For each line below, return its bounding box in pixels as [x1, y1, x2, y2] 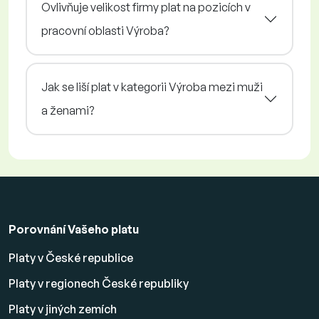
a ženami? [41, 103, 94, 117]
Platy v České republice [9, 250, 133, 265]
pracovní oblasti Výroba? [41, 23, 169, 38]
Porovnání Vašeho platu [9, 221, 139, 236]
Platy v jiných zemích [9, 301, 117, 316]
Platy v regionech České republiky [9, 276, 189, 291]
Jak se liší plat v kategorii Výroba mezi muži [41, 79, 263, 94]
